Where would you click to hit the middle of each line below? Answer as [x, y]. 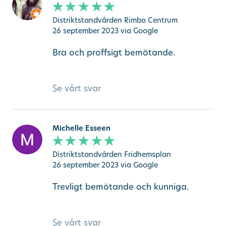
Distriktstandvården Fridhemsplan [111, 154]
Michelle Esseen [81, 128]
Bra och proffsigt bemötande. [114, 52]
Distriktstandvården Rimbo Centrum [115, 20]
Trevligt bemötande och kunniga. [120, 187]
